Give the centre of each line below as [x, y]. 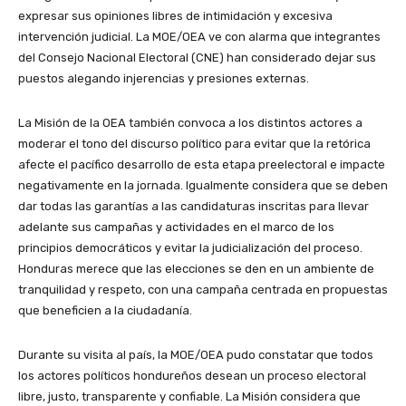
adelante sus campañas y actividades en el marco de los [176, 227]
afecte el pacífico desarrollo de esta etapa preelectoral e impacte [202, 164]
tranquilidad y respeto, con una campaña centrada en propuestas [203, 289]
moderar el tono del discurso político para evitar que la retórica [194, 143]
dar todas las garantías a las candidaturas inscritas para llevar [193, 206]
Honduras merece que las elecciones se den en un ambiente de [196, 268]
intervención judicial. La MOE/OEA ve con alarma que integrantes [199, 36]
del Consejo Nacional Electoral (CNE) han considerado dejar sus [197, 57]
